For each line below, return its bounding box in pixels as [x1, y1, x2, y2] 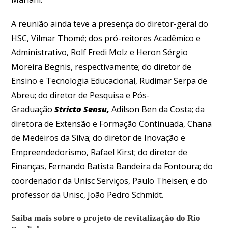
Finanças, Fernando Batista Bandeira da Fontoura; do [11, 160, 213, 172]
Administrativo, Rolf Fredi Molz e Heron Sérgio [11, 46, 188, 58]
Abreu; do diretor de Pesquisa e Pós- [11, 89, 150, 101]
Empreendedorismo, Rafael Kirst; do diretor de [11, 146, 188, 158]
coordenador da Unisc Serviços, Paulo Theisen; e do [11, 175, 208, 186]
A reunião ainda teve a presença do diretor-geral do [11, 18, 209, 30]
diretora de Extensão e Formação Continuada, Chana [11, 118, 212, 129]
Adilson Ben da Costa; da [111, 103, 205, 115]
